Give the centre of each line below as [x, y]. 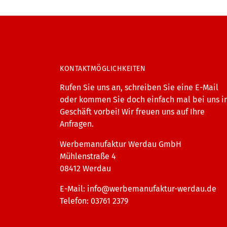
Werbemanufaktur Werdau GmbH [121, 144]
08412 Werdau [85, 168]
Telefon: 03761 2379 [94, 201]
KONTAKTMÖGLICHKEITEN [103, 68]
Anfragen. [77, 124]
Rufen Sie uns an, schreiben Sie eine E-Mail [139, 87]
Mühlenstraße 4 [88, 156]
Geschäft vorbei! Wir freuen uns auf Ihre [132, 111]
